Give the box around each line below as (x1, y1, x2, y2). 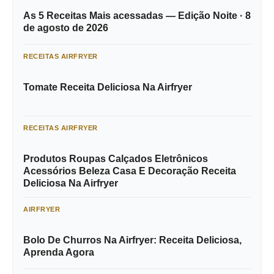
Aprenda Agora (23, 247, 94, 258)
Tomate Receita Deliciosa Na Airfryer (23, 82, 192, 93)
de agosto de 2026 (23, 23, 108, 34)
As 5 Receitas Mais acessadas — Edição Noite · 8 (23, 10, 251, 21)
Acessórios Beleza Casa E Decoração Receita (23, 166, 236, 177)
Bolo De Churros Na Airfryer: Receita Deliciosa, (23, 235, 242, 246)
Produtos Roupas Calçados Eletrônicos (23, 154, 208, 165)
